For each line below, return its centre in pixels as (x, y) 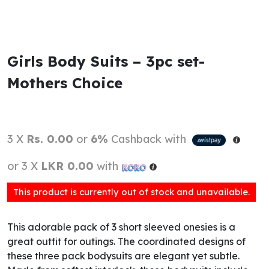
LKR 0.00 (67, 166)
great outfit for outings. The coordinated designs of (126, 241)
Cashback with (149, 139)
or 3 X (24, 166)
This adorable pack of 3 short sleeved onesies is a (121, 227)
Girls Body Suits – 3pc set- (106, 61)
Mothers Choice (65, 83)
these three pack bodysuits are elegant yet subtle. (123, 255)
